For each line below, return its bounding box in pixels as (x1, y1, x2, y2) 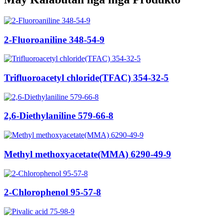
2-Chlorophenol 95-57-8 (4, 187, 101, 198)
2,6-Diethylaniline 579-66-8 (4, 110, 113, 121)
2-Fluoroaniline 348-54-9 (4, 34, 105, 45)
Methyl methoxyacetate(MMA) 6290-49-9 (4, 148, 171, 159)
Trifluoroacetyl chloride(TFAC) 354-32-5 (4, 72, 169, 83)
